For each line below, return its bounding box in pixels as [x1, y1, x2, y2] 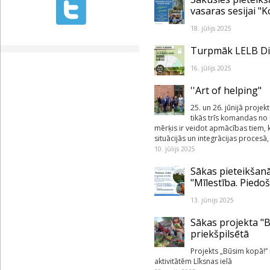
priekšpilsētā [190, 227, 249, 240]
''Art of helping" [190, 84, 262, 97]
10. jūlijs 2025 [154, 145, 195, 153]
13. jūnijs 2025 [190, 196, 234, 204]
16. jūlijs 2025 [190, 64, 231, 72]
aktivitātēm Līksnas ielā [154, 256, 232, 266]
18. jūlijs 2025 [190, 24, 231, 33]
